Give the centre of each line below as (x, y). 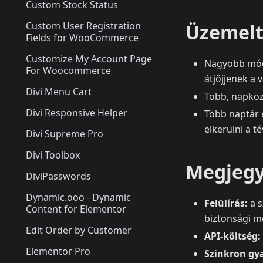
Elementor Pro (58, 251)
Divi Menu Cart (59, 92)
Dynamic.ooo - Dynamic (78, 197)
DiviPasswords (58, 176)
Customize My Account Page (89, 59)
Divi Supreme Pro (65, 134)
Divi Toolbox (53, 155)
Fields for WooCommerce (82, 38)
